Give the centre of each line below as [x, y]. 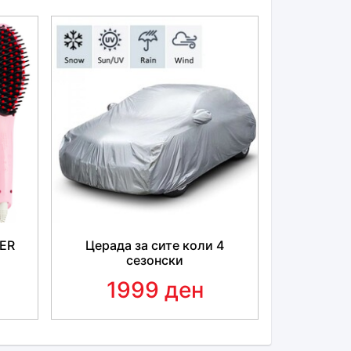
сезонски [155, 261]
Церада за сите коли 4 [155, 246]
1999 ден [155, 290]
